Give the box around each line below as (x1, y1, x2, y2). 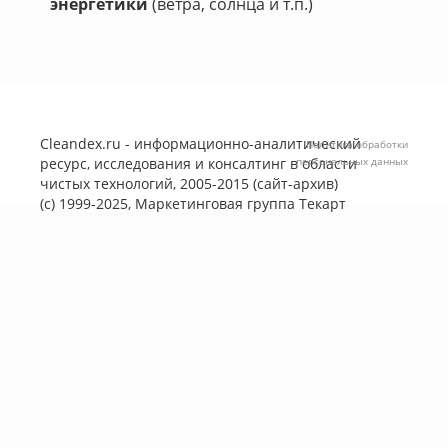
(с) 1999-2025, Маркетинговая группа (40, 194, 299, 213)
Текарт (299, 194, 346, 213)
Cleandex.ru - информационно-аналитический (40, 134, 361, 153)
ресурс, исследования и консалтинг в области (40, 154, 357, 173)
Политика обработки (306, 137, 408, 151)
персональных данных (296, 154, 408, 168)
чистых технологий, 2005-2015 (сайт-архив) (40, 174, 338, 193)
